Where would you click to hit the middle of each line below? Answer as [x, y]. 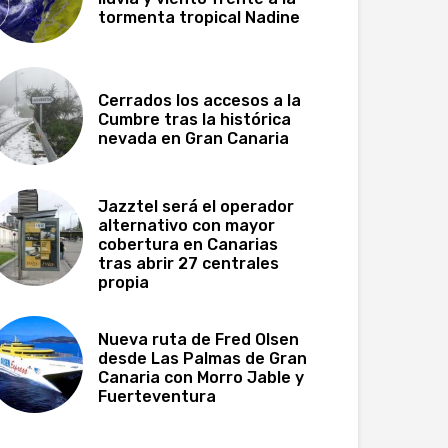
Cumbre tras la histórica [195, 120]
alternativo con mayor [187, 225]
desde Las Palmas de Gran [203, 359]
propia [124, 282]
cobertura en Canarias [188, 244]
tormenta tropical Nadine [199, 18]
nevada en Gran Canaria [194, 139]
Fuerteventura [157, 397]
